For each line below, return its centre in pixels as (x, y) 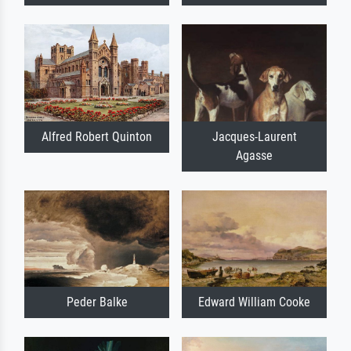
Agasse (254, 155)
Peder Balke (97, 302)
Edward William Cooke (254, 302)
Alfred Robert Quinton (97, 136)
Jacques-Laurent (254, 136)
